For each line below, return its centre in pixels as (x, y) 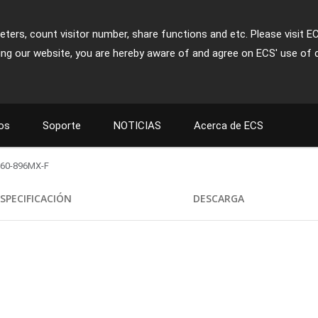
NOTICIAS (137, 126)
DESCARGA (219, 198)
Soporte (62, 126)
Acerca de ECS (229, 126)
